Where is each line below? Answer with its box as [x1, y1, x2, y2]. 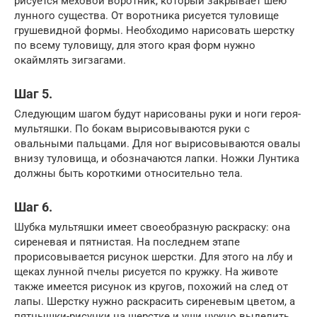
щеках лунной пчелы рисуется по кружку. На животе [14, 265, 278, 279]
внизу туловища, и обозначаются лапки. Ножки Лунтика [14, 152, 299, 166]
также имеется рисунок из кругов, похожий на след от [14, 280, 288, 294]
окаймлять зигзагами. [14, 54, 126, 67]
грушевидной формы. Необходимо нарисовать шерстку [14, 24, 294, 38]
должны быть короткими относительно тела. [14, 167, 243, 180]
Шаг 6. [14, 200, 52, 215]
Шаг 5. [14, 86, 52, 102]
